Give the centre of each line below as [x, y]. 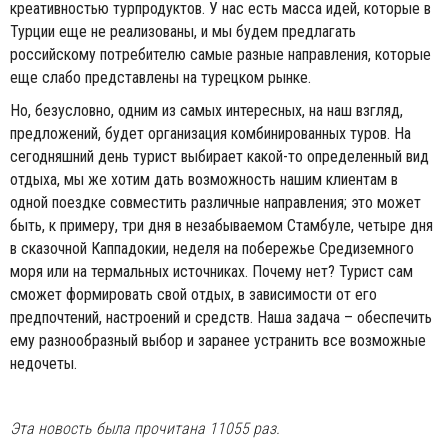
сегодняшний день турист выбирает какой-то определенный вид [219, 156]
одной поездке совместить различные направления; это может [215, 202]
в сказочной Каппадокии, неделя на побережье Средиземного [212, 248]
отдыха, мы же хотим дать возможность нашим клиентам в [204, 179]
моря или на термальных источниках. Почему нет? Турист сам [211, 271]
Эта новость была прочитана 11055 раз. [145, 428]
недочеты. [43, 363]
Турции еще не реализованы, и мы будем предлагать [183, 31]
